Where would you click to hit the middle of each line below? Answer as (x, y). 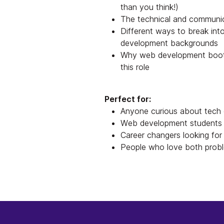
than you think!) (149, 7)
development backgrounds (169, 43)
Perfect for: (128, 99)
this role (135, 67)
